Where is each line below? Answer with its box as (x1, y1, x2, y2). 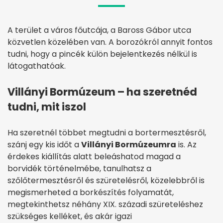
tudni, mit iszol (7, 99, 86, 114)
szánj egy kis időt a (7, 138, 81, 150)
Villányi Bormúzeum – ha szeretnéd (7, 84, 197, 99)
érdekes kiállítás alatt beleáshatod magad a (7, 150, 181, 162)
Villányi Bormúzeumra (81, 138, 176, 150)
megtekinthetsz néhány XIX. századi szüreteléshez (7, 198, 203, 210)
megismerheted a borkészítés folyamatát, (7, 186, 174, 198)
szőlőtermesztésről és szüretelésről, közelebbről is (7, 174, 205, 186)
